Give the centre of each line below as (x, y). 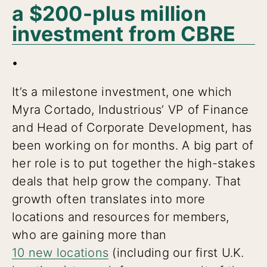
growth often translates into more (109, 199)
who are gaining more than (89, 235)
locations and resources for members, (120, 217)
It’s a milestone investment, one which (122, 91)
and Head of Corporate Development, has (132, 127)
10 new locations (60, 252)
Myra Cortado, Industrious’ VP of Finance (130, 109)
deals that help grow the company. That (127, 181)
